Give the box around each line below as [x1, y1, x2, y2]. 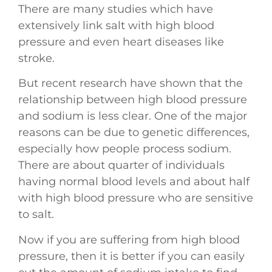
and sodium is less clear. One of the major [18, 109, 247, 123]
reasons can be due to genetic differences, [18, 126, 250, 140]
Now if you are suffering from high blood [18, 233, 240, 246]
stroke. [18, 52, 55, 65]
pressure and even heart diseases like [18, 35, 224, 49]
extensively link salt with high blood [18, 19, 214, 32]
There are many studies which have [18, 2, 213, 16]
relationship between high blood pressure [18, 93, 247, 107]
